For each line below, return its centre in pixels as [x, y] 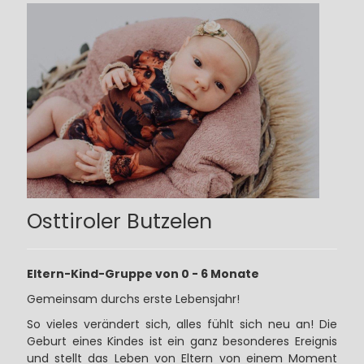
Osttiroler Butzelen [119, 221]
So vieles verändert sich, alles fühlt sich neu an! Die [182, 324]
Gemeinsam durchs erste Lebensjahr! [133, 299]
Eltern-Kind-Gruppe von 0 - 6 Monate [143, 273]
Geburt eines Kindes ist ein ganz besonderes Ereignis [182, 341]
